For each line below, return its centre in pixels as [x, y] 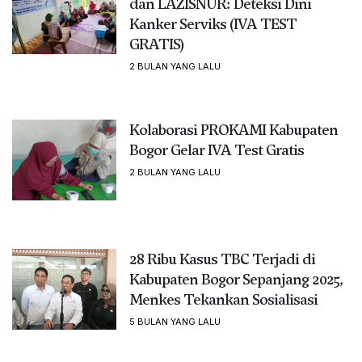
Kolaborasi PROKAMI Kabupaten [233, 129]
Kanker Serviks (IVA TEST [213, 23]
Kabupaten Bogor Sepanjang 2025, [236, 279]
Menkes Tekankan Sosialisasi [223, 299]
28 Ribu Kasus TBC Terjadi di [222, 259]
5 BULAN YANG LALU [175, 321]
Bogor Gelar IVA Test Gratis [216, 149]
